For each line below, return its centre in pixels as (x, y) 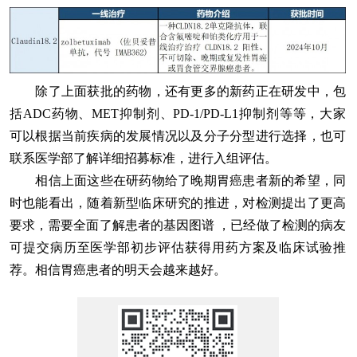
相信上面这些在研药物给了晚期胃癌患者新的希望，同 (178, 180)
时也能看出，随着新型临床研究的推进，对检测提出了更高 (178, 202)
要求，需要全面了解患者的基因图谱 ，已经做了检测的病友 (178, 225)
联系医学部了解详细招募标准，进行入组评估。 (143, 158)
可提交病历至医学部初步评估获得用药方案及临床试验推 (178, 247)
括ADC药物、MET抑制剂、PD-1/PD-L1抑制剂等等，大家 (178, 113)
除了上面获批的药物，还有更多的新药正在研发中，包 (178, 91)
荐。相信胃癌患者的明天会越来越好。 (118, 269)
